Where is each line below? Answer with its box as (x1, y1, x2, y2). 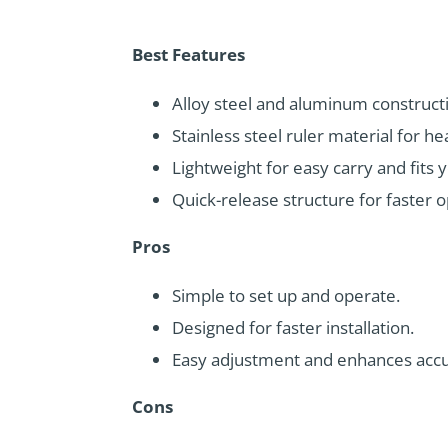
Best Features (132, 42, 245, 66)
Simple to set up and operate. (172, 283, 400, 307)
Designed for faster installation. (172, 315, 414, 339)
